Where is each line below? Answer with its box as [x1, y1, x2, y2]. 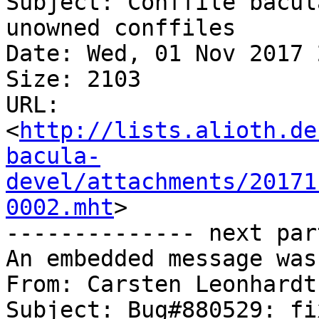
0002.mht [6, 194, 114, 221]
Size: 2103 [6, 66, 141, 93]
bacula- [6, 143, 100, 169]
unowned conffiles [6, 15, 236, 41]
